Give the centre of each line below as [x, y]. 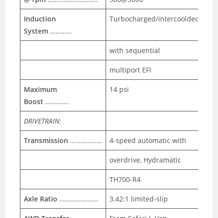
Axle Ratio [41, 199]
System [36, 31]
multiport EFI [131, 70]
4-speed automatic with [148, 141]
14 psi [119, 90]
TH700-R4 [125, 180]
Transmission [46, 141]
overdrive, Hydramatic [145, 160]
